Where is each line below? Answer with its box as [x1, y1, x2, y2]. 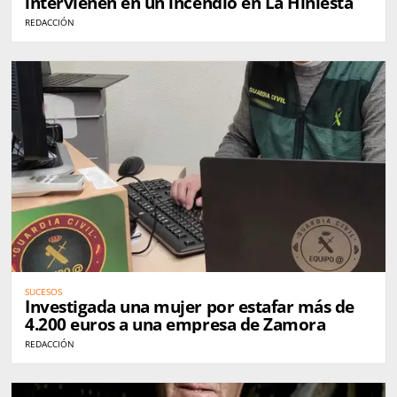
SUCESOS [25, 284, 62, 298]
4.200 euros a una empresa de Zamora [25, 312, 326, 336]
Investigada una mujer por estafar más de [25, 294, 354, 318]
